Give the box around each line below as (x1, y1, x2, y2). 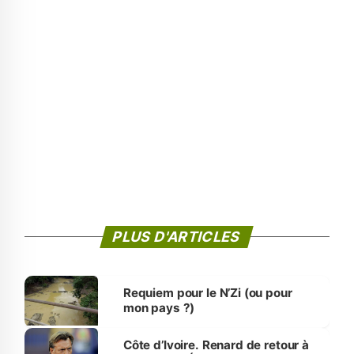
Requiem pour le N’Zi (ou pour (122, 285, 292, 301)
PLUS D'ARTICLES (111, 228, 243, 246)
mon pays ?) (122, 300, 195, 316)
